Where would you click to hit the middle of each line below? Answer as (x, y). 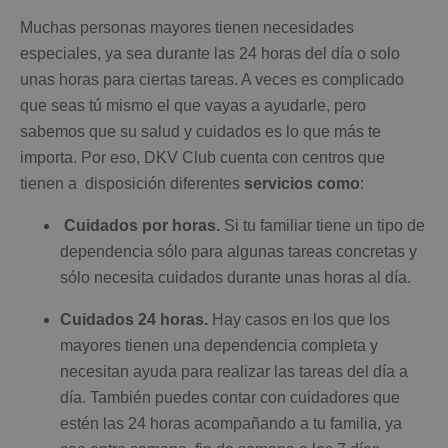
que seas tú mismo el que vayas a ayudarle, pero (193, 106)
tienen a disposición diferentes (132, 184)
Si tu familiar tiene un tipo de (324, 226)
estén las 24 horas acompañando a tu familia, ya (231, 424)
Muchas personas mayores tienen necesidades (187, 28)
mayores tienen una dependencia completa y (219, 346)
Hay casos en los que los (301, 320)
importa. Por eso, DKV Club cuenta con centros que (202, 158)
